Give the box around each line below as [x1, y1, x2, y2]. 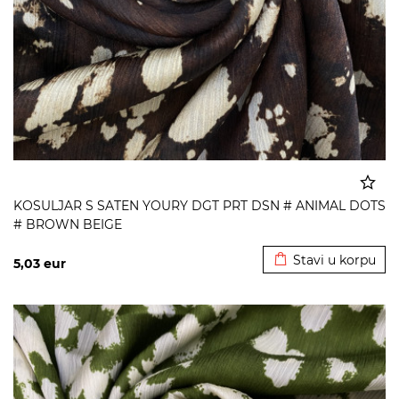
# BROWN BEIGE [13, 216, 122, 232]
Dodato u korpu [274, 225, 374, 241]
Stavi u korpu [293, 252, 376, 268]
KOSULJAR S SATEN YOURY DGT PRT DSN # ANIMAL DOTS [13, 198, 386, 214]
